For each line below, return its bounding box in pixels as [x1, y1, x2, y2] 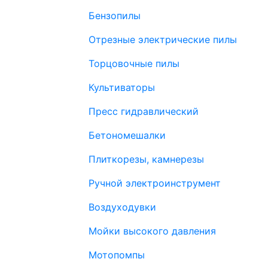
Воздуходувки [89, 201, 156, 213]
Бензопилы [89, 10, 141, 22]
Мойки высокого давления [89, 225, 216, 237]
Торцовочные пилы [89, 57, 179, 69]
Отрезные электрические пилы [89, 33, 237, 45]
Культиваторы [89, 81, 155, 93]
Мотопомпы [89, 249, 145, 261]
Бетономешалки [89, 129, 166, 141]
